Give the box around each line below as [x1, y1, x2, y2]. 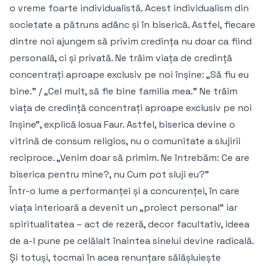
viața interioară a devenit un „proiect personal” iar [9, 201, 237, 214]
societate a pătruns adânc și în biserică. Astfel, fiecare [9, 18, 255, 31]
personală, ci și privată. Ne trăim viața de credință [9, 52, 232, 65]
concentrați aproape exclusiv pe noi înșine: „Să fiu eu [9, 68, 249, 81]
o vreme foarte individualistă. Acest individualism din [9, 2, 249, 15]
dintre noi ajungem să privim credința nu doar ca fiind [9, 35, 252, 48]
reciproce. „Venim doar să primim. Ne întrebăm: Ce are [9, 151, 249, 164]
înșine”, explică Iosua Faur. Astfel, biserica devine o [9, 118, 235, 131]
